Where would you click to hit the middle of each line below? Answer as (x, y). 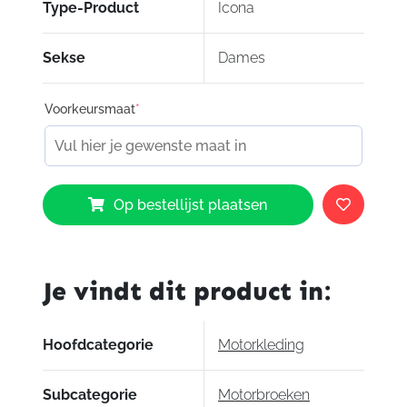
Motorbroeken (264, 394)
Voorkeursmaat (89, 109)
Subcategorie (89, 394)
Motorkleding (261, 344)
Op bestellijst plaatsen (191, 204)
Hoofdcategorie (98, 344)
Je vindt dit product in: (186, 291)
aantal (62, 250)
